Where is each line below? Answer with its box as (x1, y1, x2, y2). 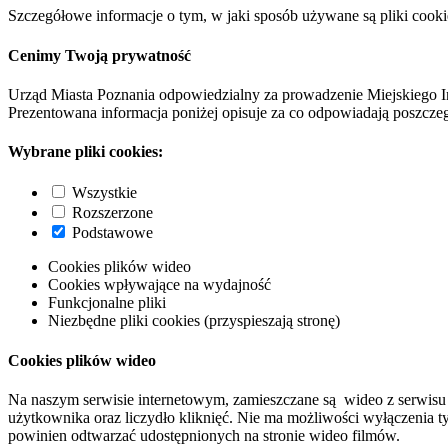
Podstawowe (72, 224, 153, 242)
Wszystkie (72, 184, 137, 202)
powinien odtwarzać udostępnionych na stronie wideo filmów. (8, 427, 400, 444)
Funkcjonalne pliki (48, 294, 166, 312)
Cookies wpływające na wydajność (48, 276, 271, 294)
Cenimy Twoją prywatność (8, 46, 191, 64)
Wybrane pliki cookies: (8, 143, 163, 161)
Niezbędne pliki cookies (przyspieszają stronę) (48, 312, 340, 330)
